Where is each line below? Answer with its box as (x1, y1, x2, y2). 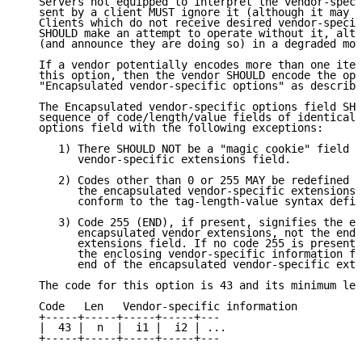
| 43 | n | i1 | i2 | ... (19, 321, 226, 335)
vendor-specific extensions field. (19, 153, 291, 166)
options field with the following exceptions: (19, 121, 323, 135)
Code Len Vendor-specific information (19, 300, 297, 314)
